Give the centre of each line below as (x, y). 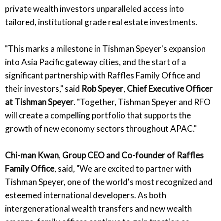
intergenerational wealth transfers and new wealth (98, 208)
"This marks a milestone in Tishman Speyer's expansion (105, 48)
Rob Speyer (102, 88)
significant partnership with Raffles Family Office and (103, 75)
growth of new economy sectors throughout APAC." (101, 128)
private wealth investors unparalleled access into (94, 8)
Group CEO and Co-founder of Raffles (133, 155)
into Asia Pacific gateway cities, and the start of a (95, 62)
